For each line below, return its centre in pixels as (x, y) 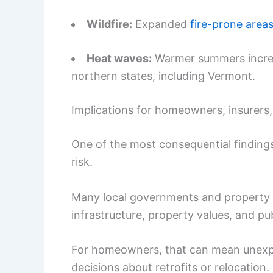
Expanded (161, 24)
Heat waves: (119, 58)
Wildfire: (109, 24)
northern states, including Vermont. (163, 76)
